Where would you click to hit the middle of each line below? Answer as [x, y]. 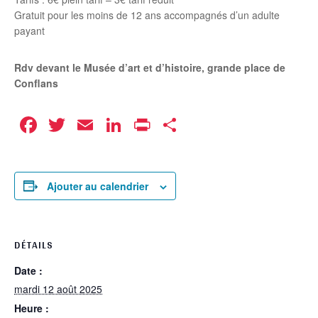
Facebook [90, 125]
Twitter [102, 125]
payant [29, 31]
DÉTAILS [34, 245]
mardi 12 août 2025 [58, 289]
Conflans [36, 83]
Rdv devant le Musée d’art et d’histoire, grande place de [150, 68]
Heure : [32, 308]
